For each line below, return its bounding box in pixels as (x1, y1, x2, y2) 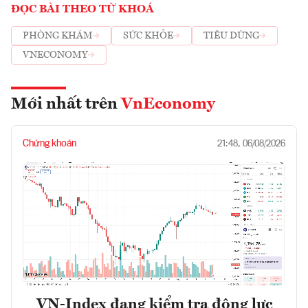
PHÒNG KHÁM (23, 31, 93, 41)
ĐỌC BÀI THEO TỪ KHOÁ (11, 3, 154, 15)
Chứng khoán (23, 138, 76, 148)
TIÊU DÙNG (203, 31, 259, 41)
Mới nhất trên (11, 96, 121, 113)
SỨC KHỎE (123, 31, 173, 41)
